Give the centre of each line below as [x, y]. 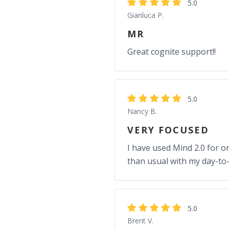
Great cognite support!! [171, 52]
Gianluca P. [145, 15]
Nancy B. [142, 111]
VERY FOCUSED [168, 130]
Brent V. [140, 221]
